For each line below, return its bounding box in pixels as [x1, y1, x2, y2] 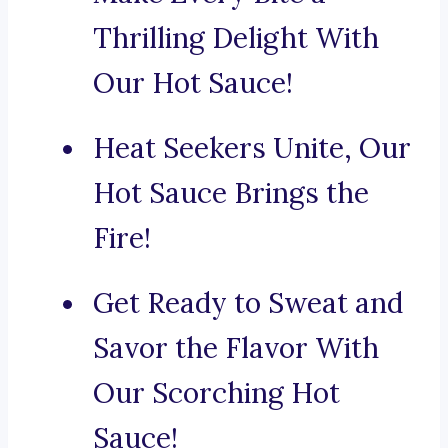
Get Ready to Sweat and [93, 285, 403, 322]
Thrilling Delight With [93, 20, 379, 57]
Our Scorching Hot [93, 375, 340, 412]
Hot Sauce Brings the [93, 175, 369, 212]
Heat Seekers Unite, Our [93, 130, 411, 167]
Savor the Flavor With [93, 330, 379, 367]
